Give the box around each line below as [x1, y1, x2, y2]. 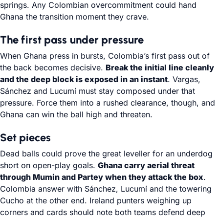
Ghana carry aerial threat [98, 160, 195, 170]
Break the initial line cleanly [106, 63, 214, 72]
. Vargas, [168, 74, 200, 84]
